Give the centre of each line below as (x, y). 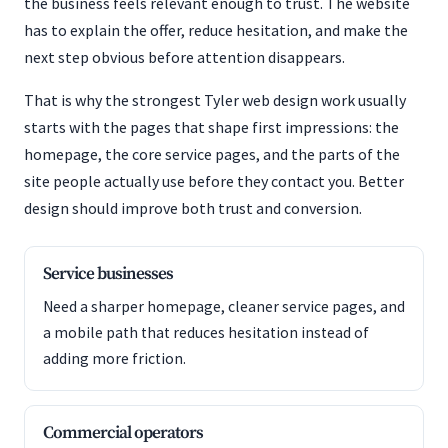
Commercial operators (123, 433)
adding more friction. (114, 358)
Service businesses (108, 274)
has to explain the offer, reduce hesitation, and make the (216, 30)
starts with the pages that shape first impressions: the (211, 127)
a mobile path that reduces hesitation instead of (206, 332)
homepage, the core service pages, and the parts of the (212, 154)
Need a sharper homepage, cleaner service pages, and (224, 306)
